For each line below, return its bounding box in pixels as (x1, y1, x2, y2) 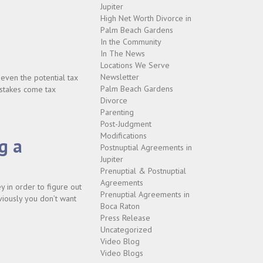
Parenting (100, 107, 134, 117)
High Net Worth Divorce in (100, 13, 191, 23)
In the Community (100, 36, 161, 47)
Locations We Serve (100, 60, 170, 70)
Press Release (100, 213, 150, 223)
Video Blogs (100, 248, 143, 258)
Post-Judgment (100, 119, 151, 129)
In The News (100, 48, 145, 59)
